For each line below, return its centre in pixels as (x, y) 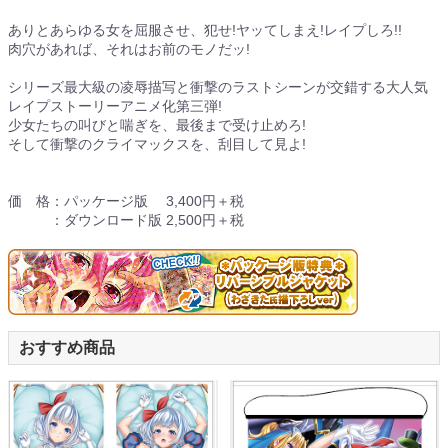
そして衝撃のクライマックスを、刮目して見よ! (157, 144)
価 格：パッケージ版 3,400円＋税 (126, 201)
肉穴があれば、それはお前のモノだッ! (129, 49)
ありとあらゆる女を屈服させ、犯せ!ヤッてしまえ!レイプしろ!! (205, 30)
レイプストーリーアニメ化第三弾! (115, 106)
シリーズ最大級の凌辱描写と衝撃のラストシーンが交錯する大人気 (218, 87)
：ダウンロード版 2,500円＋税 (126, 220)
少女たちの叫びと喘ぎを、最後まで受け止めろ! (157, 125)
